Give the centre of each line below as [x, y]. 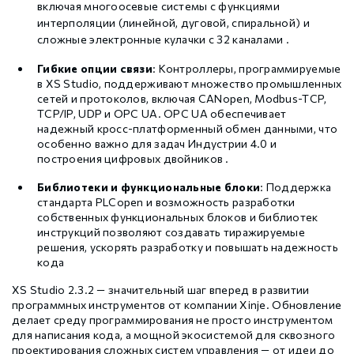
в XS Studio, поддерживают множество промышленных [190, 84]
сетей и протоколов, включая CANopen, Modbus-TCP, [182, 99]
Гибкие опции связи [95, 69]
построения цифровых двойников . [133, 159]
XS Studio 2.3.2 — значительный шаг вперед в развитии [161, 290]
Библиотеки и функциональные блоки [149, 187]
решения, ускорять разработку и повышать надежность [188, 247]
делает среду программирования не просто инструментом [173, 320]
